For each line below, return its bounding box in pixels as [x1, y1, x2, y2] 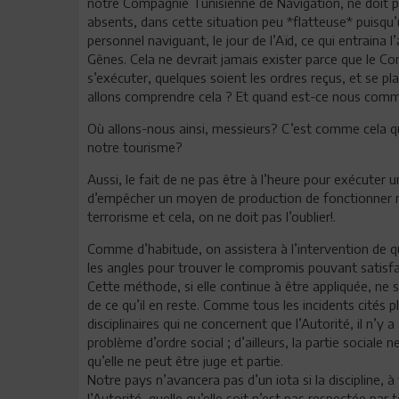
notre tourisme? [87, 138, 183, 155]
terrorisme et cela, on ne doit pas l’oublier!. [87, 208, 336, 224]
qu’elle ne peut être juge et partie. [87, 352, 290, 369]
